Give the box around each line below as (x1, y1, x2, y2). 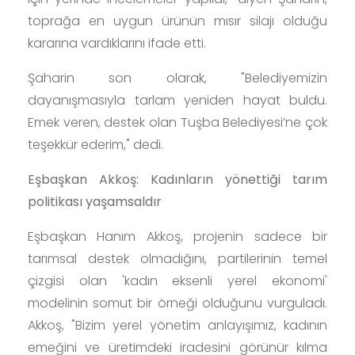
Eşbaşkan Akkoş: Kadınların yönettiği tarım (28, 170, 327, 189)
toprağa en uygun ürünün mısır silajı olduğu (28, 11, 327, 30)
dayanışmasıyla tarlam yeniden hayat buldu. (28, 90, 327, 109)
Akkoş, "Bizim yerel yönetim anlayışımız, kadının (28, 315, 327, 334)
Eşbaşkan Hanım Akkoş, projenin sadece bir (28, 227, 327, 246)
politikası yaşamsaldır (28, 192, 162, 211)
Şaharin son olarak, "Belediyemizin (28, 68, 327, 87)
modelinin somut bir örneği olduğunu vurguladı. (28, 293, 327, 312)
